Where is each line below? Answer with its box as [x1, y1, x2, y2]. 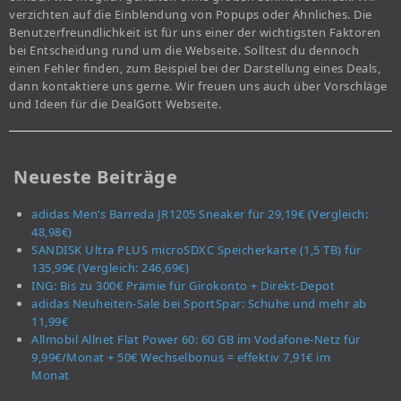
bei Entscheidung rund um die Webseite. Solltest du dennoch [9, 41, 359, 58]
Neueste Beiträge [13, 164, 177, 189]
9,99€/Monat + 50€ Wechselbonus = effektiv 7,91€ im [31, 348, 330, 365]
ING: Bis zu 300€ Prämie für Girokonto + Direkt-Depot [31, 277, 335, 294]
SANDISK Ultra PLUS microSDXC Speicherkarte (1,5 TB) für [31, 241, 362, 258]
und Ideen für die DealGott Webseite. [9, 95, 221, 112]
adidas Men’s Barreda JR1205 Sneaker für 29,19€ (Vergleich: [31, 205, 368, 222]
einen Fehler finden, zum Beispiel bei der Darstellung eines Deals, [9, 59, 380, 76]
